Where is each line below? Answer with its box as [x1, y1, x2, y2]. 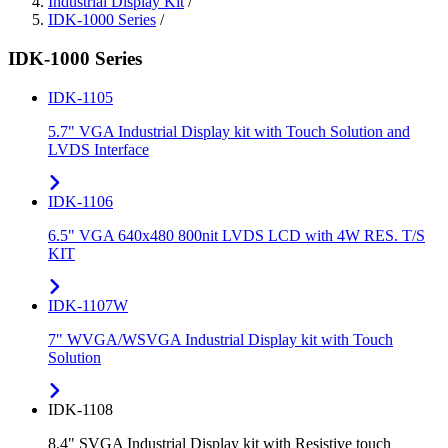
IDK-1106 [48, 192, 113, 210]
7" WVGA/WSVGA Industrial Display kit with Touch [48, 330, 393, 348]
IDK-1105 [48, 88, 113, 106]
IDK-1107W [48, 296, 128, 314]
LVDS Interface [48, 140, 149, 158]
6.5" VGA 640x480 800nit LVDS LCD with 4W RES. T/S [48, 226, 425, 244]
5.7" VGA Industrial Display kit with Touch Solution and [48, 122, 410, 140]
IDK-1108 [48, 400, 113, 418]
